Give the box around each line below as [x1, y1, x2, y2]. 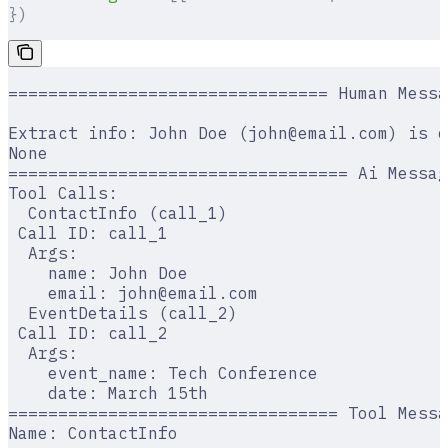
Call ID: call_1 [8, 223, 168, 244]
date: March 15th [8, 383, 208, 404]
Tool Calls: [8, 183, 118, 204]
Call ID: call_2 [8, 323, 168, 344]
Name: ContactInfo [8, 423, 178, 444]
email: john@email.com [8, 283, 258, 304]
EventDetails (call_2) [8, 303, 238, 324]
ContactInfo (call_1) [8, 203, 228, 224]
